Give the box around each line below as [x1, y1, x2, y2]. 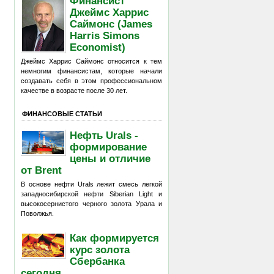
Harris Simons [70, 29, 140, 41]
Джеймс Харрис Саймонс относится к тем [21, 57, 162, 65]
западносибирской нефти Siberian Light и [21, 190, 162, 198]
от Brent [21, 164, 62, 176]
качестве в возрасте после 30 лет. [21, 87, 127, 94]
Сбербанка [70, 255, 125, 267]
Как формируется [70, 232, 160, 243]
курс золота [70, 243, 130, 255]
